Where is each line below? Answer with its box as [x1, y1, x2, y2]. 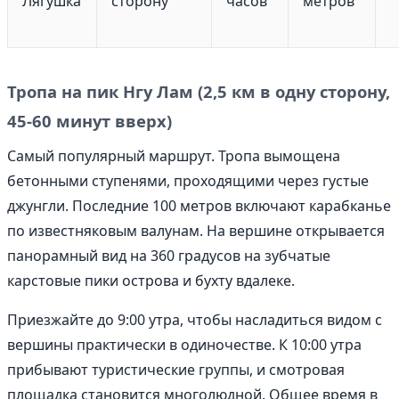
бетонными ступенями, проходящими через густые [7, 171, 369, 191]
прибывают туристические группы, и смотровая [7, 360, 345, 380]
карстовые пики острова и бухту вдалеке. [7, 271, 295, 291]
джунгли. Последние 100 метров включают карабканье [7, 196, 391, 216]
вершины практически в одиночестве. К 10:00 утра [7, 335, 362, 355]
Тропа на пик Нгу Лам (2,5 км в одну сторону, [7, 80, 390, 103]
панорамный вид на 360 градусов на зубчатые [7, 246, 330, 266]
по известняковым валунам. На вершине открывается [7, 221, 385, 241]
